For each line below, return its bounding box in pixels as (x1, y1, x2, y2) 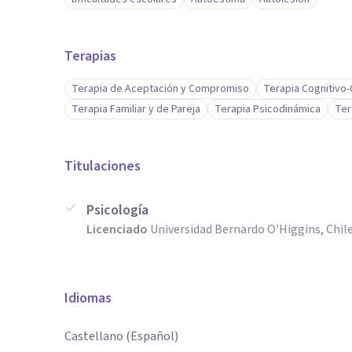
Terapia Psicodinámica (214, 101, 321, 117)
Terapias (64, 46, 116, 66)
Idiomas (64, 288, 112, 308)
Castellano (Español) (64, 328, 178, 345)
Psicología (86, 200, 148, 220)
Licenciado (86, 221, 148, 238)
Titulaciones (64, 156, 141, 176)
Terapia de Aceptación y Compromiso (71, 81, 249, 97)
